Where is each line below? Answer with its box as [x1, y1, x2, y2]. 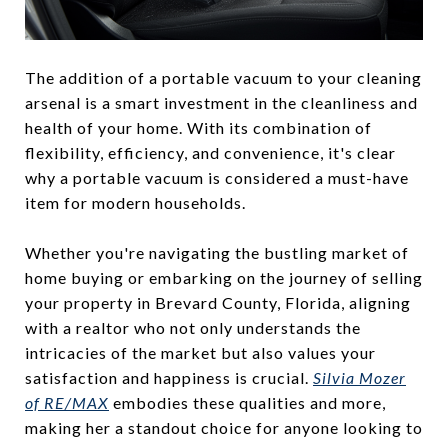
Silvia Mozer [313, 368, 406, 388]
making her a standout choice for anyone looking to [25, 418, 423, 438]
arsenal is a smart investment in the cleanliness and [25, 93, 418, 113]
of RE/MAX [25, 393, 109, 413]
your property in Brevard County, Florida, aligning [25, 293, 411, 313]
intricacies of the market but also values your [25, 343, 376, 363]
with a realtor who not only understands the [25, 318, 361, 338]
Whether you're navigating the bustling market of [25, 243, 409, 263]
